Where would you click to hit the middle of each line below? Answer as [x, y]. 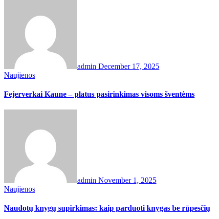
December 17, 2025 [129, 66]
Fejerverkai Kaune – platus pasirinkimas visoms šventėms [99, 94]
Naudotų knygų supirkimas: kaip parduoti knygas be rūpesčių [107, 208]
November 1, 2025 [127, 180]
